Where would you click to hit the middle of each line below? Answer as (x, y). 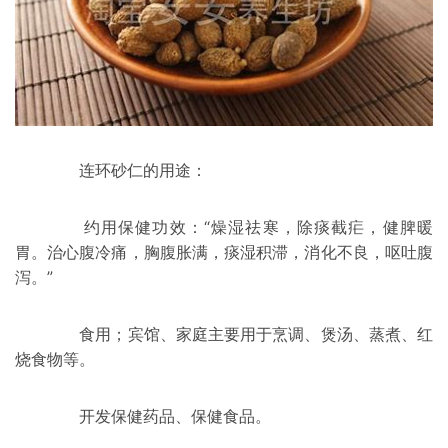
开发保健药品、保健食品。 (143, 415)
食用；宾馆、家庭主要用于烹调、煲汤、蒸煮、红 (224, 333)
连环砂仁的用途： (111, 169)
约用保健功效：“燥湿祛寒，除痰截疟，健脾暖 (224, 226)
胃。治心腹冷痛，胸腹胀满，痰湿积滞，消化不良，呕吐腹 (224, 251)
